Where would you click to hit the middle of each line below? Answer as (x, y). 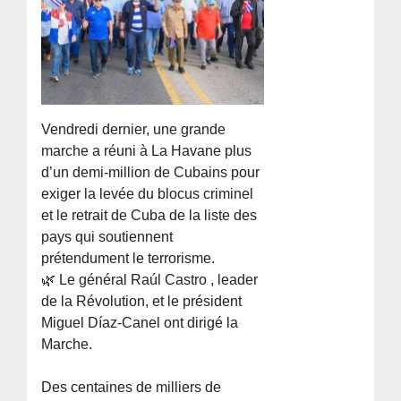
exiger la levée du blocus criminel (148, 194)
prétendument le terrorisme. (128, 259)
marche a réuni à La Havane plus (147, 151)
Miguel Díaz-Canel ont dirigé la (140, 323)
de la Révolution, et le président (142, 302)
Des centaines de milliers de (132, 388)
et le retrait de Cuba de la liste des (149, 216)
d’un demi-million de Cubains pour (151, 173)
